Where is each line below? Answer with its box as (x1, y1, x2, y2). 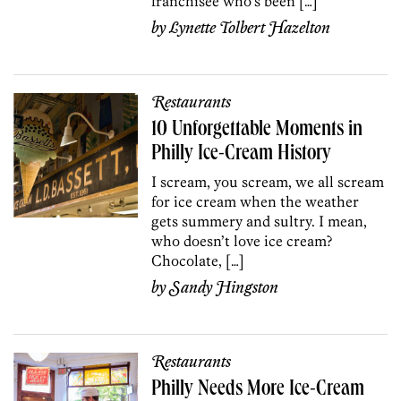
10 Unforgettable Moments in (151, 119, 363, 141)
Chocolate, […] (151, 251, 245, 269)
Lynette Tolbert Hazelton (169, 18, 331, 38)
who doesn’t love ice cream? (151, 231, 333, 250)
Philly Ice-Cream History (151, 143, 332, 166)
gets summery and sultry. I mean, (151, 211, 368, 230)
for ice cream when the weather (151, 192, 360, 210)
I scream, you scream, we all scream (151, 172, 385, 191)
